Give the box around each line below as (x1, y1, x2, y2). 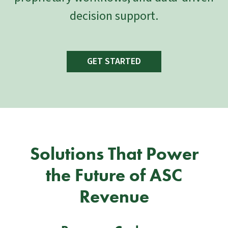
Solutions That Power (30, 142, 198, 166)
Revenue (79, 185, 149, 209)
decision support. (70, 7, 158, 25)
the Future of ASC (46, 164, 182, 187)
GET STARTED (87, 55, 141, 68)
